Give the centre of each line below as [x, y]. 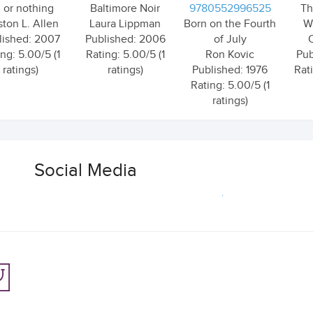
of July [230, 39]
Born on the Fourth [230, 24]
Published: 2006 [125, 39]
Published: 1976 [230, 70]
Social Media [86, 171]
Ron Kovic [230, 55]
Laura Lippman [125, 24]
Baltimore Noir [125, 9]
